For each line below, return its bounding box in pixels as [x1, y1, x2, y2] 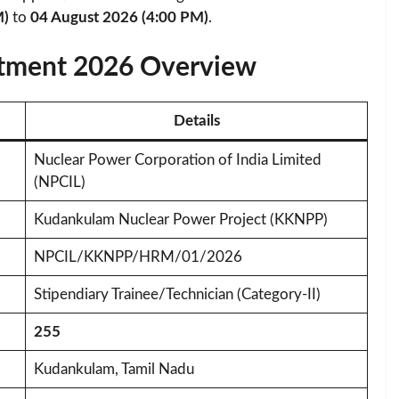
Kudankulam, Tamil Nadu [33, 361, 194, 377]
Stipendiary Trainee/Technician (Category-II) [33, 286, 321, 302]
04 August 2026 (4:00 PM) [30, 10, 208, 26]
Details [173, 112, 220, 128]
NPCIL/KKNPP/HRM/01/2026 [33, 248, 242, 265]
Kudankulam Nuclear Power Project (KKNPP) [33, 211, 328, 227]
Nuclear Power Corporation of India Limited [33, 151, 322, 167]
